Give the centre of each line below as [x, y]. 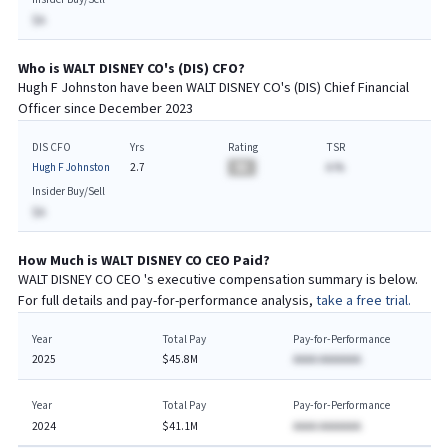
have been [152, 88]
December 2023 [145, 109]
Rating [242, 147]
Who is [40, 69]
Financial [383, 88]
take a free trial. [363, 301]
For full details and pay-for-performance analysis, [166, 301]
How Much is [59, 261]
